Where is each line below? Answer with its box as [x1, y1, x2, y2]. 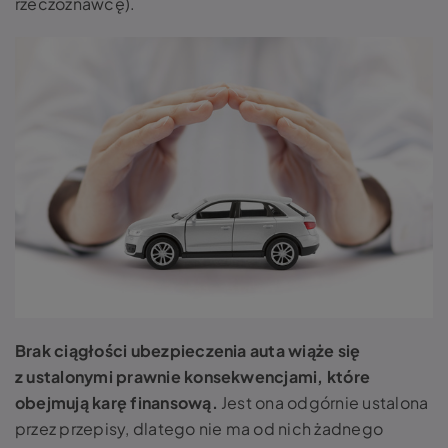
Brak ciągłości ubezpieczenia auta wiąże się [15, 340, 361, 362]
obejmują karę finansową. [15, 392, 218, 414]
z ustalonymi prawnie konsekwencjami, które [15, 366, 371, 388]
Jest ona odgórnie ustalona [217, 392, 429, 414]
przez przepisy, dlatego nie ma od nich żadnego [15, 418, 384, 440]
